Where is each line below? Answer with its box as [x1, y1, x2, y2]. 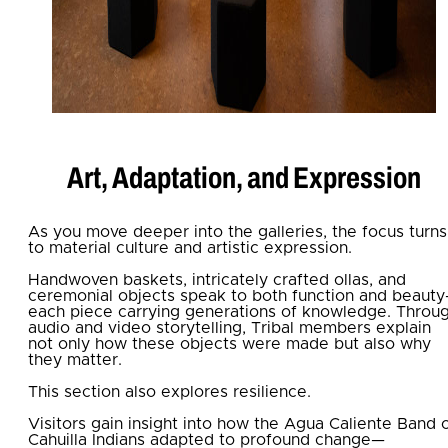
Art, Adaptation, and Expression [67, 161, 421, 194]
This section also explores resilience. [28, 383, 311, 400]
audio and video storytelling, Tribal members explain [28, 319, 431, 336]
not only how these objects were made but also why [28, 335, 431, 352]
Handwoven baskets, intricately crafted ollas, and [28, 271, 406, 288]
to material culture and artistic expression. [28, 239, 352, 256]
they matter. [28, 351, 122, 368]
